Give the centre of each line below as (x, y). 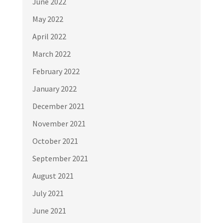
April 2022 (49, 37)
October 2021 (55, 141)
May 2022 (48, 19)
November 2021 (59, 124)
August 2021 (53, 176)
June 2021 (49, 211)
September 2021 (60, 159)
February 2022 (56, 71)
